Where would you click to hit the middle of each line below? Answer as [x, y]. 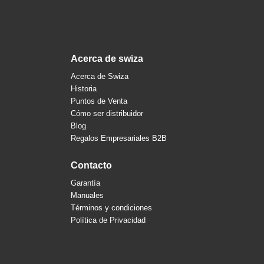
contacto [95, 166]
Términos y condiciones [111, 208]
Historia [83, 89]
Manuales [87, 196]
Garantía [85, 183]
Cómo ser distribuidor [107, 114]
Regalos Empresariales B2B [118, 138]
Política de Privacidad [108, 220]
